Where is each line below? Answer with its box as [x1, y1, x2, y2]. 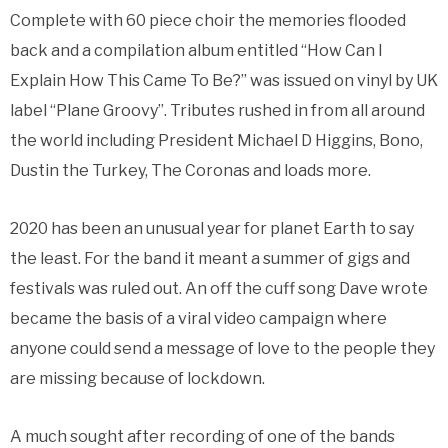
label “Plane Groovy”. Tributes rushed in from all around [10, 100, 425, 120]
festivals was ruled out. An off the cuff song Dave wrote [10, 278, 428, 298]
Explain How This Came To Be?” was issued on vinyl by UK [10, 70, 438, 90]
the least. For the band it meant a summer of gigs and [10, 248, 410, 268]
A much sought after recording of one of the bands [10, 426, 395, 446]
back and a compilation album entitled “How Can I [10, 40, 383, 60]
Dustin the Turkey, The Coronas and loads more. [10, 160, 371, 180]
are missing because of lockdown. [10, 368, 265, 388]
